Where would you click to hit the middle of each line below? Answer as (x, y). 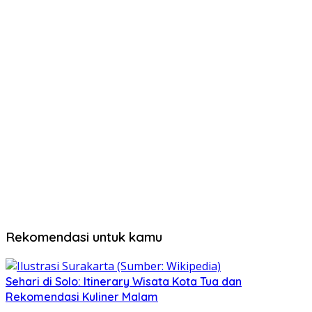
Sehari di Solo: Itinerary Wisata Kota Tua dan (124, 281)
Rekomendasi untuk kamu (84, 236)
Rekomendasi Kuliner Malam (82, 296)
